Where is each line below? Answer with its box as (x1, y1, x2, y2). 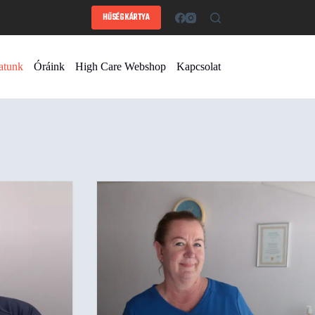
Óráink (33, 60, 65, 72)
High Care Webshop (75, 60, 166, 72)
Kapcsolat (176, 60, 221, 72)
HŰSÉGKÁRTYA (102, 11, 150, 24)
